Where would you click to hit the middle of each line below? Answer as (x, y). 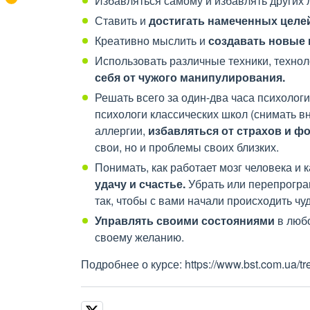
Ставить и (122, 20)
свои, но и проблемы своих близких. (188, 147)
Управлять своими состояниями (185, 220)
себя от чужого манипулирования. (190, 77)
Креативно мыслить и (152, 40)
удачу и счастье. (140, 184)
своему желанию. (139, 237)
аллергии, (121, 130)
